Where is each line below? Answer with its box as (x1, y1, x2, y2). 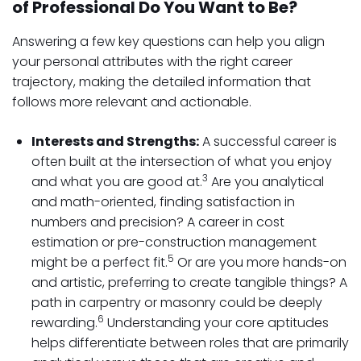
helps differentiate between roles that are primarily (31, 334, 349, 352)
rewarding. (31, 313, 98, 332)
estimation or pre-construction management (31, 233, 317, 251)
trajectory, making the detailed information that (12, 73, 311, 91)
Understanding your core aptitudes (104, 313, 329, 332)
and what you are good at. (31, 172, 202, 191)
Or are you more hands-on (174, 253, 346, 272)
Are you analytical (208, 172, 324, 191)
